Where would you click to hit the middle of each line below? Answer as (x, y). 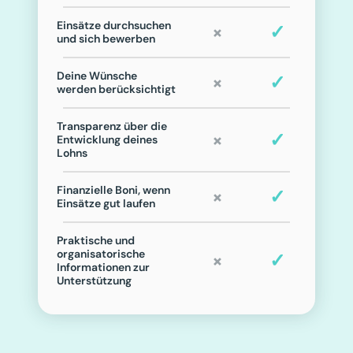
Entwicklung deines (107, 139)
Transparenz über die (112, 126)
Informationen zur (103, 267)
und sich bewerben (106, 39)
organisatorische (101, 254)
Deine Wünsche (97, 76)
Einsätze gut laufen (106, 203)
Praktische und (96, 240)
